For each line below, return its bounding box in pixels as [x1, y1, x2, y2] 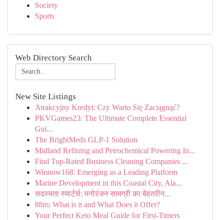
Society [35, 1, 58, 9]
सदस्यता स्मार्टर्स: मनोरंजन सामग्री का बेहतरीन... [35, 190, 170, 198]
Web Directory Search [15, 53, 92, 62]
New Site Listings [15, 92, 76, 101]
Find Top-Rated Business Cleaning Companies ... [35, 157, 188, 165]
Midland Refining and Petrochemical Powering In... [35, 146, 195, 155]
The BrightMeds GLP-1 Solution [35, 136, 137, 144]
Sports [35, 12, 55, 20]
